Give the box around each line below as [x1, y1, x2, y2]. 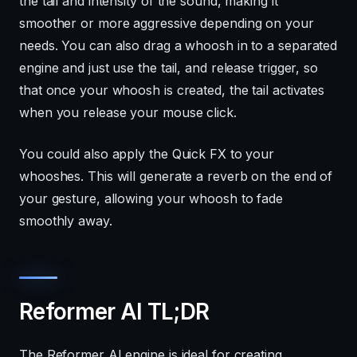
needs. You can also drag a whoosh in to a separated [19, 37, 338, 53]
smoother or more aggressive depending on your [19, 14, 314, 31]
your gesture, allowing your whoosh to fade [19, 190, 284, 206]
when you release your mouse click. [19, 104, 237, 120]
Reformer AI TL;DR [19, 297, 214, 325]
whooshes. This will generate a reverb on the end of [19, 167, 333, 184]
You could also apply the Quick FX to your [19, 145, 275, 162]
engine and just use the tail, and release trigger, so [19, 59, 318, 76]
